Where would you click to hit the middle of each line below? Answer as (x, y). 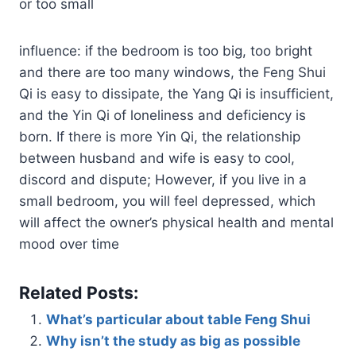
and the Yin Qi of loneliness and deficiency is (163, 115)
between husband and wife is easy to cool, (157, 158)
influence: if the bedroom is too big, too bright (166, 50)
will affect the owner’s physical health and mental (176, 222)
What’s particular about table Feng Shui (178, 319)
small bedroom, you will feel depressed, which (167, 201)
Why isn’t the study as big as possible (173, 341)
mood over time (69, 244)
